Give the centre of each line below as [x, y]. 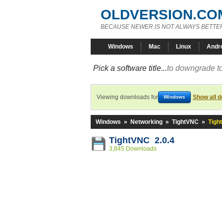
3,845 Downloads [133, 149]
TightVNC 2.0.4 [142, 140]
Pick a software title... [130, 68]
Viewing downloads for [127, 97]
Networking [146, 122]
